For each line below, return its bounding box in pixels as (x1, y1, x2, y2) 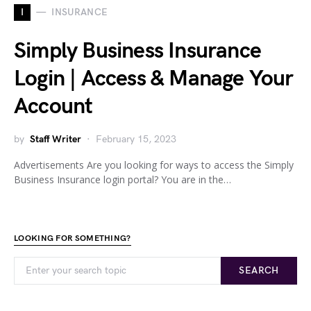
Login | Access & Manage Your (14, 65, 294, 92)
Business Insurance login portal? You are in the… (14, 172, 231, 186)
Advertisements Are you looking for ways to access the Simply (14, 158, 294, 171)
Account (14, 92, 93, 120)
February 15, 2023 (96, 133, 176, 145)
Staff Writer (30, 133, 81, 145)
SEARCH (239, 264, 279, 276)
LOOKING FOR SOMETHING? (14, 233, 131, 244)
